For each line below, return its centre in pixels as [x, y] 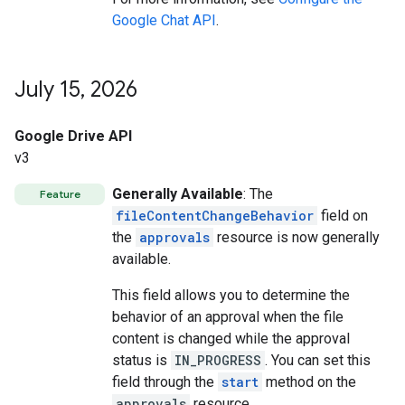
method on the [309, 382]
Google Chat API [164, 20]
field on [343, 216]
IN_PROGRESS [218, 360]
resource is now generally [297, 237]
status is [141, 360]
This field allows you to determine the [231, 295]
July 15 [47, 89]
